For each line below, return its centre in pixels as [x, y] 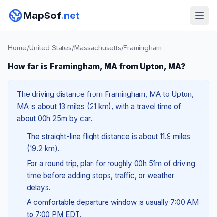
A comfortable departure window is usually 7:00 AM [112, 202]
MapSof [42, 15]
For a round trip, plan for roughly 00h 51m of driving [111, 163]
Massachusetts [98, 48]
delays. [39, 187]
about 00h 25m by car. [54, 118]
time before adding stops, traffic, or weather [100, 175]
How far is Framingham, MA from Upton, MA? [97, 66]
